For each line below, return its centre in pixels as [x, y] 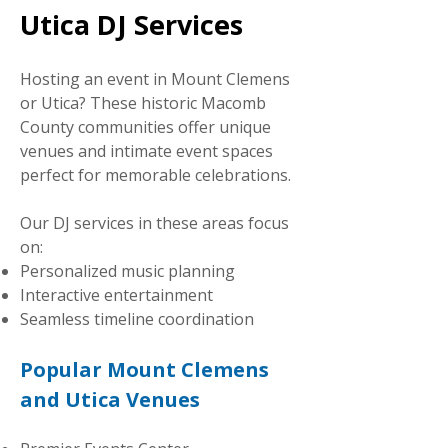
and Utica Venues [110, 399]
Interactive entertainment [116, 295]
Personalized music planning [127, 271]
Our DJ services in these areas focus [154, 223]
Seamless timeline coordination [137, 319]
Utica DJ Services [131, 24]
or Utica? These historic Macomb [143, 103]
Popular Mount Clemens [144, 369]
